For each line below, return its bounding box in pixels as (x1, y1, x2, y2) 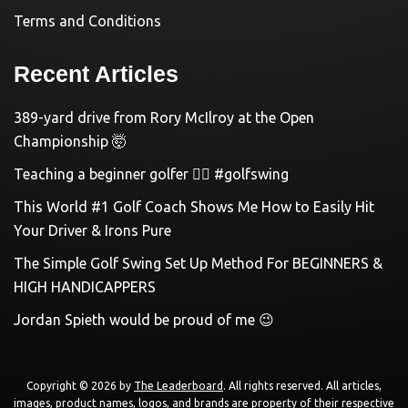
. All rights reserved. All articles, (223, 379, 382, 392)
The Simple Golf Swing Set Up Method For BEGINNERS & (14, 254, 382, 271)
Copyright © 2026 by (26, 379, 134, 392)
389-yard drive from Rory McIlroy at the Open (14, 108, 314, 126)
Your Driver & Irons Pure (14, 221, 171, 239)
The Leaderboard (134, 379, 223, 392)
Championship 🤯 (14, 132, 127, 149)
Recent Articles (14, 60, 178, 87)
